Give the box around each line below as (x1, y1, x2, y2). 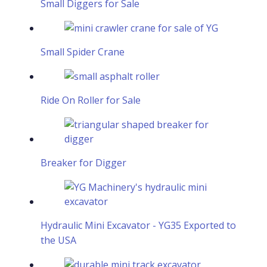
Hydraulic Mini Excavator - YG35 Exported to (41, 218, 236, 232)
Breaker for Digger (41, 156, 126, 169)
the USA (41, 233, 76, 247)
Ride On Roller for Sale (41, 93, 141, 107)
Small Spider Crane (41, 45, 125, 58)
